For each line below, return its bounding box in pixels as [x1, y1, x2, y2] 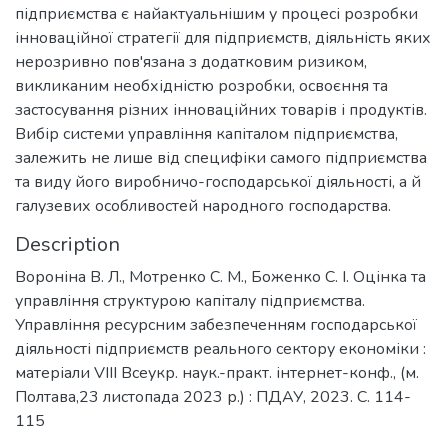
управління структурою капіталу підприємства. [15, 290, 365, 312]
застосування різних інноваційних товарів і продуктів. [15, 99, 427, 121]
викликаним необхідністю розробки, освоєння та [15, 75, 388, 97]
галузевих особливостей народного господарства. [15, 195, 391, 217]
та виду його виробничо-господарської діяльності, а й [15, 171, 421, 193]
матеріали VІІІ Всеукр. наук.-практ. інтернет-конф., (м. [15, 362, 419, 384]
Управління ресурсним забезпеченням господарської [15, 314, 417, 336]
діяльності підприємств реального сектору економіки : [15, 338, 426, 360]
